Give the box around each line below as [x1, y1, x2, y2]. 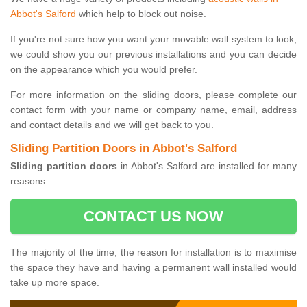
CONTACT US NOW [84, 208, 223, 225]
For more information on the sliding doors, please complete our [10, 89, 297, 101]
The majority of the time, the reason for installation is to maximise [10, 247, 297, 258]
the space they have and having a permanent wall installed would [10, 262, 297, 273]
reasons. [10, 175, 48, 187]
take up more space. [10, 277, 99, 288]
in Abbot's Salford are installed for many [117, 160, 297, 172]
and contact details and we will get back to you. [10, 119, 214, 131]
